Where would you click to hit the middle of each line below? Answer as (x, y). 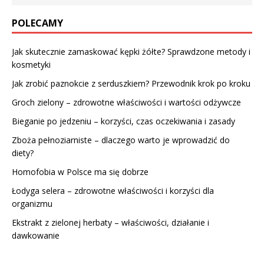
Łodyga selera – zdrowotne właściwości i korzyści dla (113, 190)
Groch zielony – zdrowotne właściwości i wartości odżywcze (126, 102)
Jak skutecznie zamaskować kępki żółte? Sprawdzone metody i (131, 51)
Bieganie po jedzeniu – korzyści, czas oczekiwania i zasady (123, 121)
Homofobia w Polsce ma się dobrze (80, 171)
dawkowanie (36, 235)
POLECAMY (37, 23)
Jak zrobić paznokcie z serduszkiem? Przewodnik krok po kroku (131, 83)
